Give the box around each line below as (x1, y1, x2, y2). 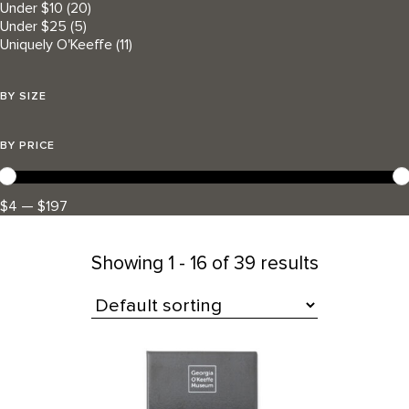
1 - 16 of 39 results (167, 251, 319, 275)
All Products (18, 331, 95, 351)
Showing (90, 251, 168, 275)
